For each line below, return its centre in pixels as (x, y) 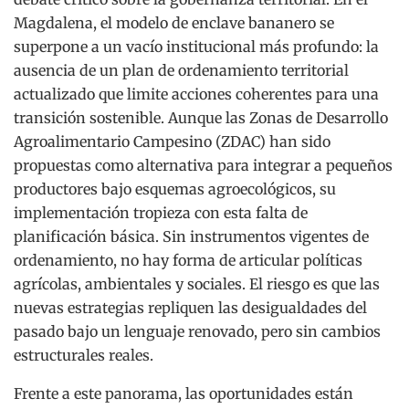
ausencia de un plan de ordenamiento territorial (181, 71)
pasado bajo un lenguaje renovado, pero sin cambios (197, 332)
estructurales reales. (84, 356)
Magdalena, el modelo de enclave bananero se (174, 23)
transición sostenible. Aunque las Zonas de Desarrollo (201, 118)
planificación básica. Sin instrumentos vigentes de (191, 237)
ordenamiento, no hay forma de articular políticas (188, 261)
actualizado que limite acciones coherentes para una (196, 94)
